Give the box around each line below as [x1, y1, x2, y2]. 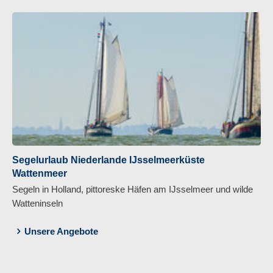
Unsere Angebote [24, 225, 98, 236]
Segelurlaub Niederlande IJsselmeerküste [12, 154, 205, 165]
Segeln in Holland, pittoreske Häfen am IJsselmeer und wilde [12, 183, 253, 194]
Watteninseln [12, 197, 63, 208]
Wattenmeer [12, 168, 67, 179]
